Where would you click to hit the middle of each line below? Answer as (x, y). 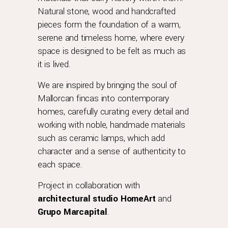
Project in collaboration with (89, 186)
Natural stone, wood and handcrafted (107, 12)
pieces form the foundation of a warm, (109, 25)
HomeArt (138, 199)
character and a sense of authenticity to (112, 152)
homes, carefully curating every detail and (113, 112)
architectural (65, 199)
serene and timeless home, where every (111, 38)
